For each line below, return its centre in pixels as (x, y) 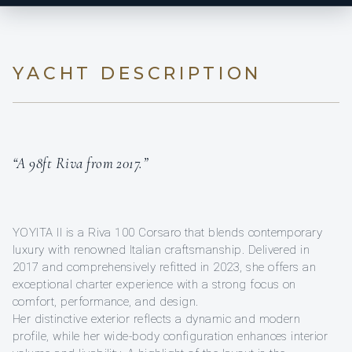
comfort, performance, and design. (106, 302)
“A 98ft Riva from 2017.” (81, 163)
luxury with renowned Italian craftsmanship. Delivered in (161, 250)
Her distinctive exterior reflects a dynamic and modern (157, 319)
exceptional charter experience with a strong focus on (154, 285)
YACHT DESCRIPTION (137, 74)
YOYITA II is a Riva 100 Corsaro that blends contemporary (168, 233)
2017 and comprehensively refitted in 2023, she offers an (165, 268)
